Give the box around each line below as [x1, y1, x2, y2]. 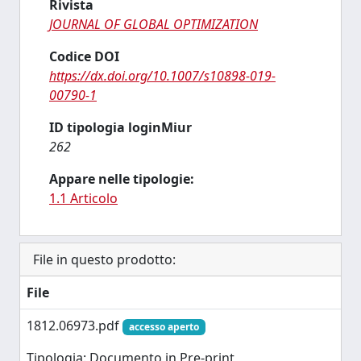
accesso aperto [128, 320, 199, 334]
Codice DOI [49, 48, 119, 65]
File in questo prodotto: [33, 251, 176, 268]
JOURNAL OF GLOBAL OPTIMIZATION [49, 15, 258, 33]
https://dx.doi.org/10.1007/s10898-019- [49, 67, 276, 85]
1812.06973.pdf [27, 317, 122, 334]
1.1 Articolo [49, 189, 118, 207]
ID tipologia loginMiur [49, 118, 192, 136]
